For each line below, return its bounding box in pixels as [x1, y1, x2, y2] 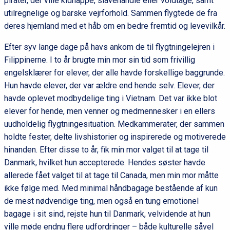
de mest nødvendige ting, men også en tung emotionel [4, 196, 199, 206]
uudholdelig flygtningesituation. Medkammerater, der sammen [4, 119, 224, 129]
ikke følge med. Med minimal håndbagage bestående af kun [4, 183, 218, 194]
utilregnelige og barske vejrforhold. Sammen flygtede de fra [4, 8, 217, 18]
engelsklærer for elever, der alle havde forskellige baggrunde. [4, 68, 225, 78]
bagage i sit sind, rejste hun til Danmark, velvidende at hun [4, 209, 210, 219]
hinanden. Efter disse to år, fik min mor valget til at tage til [4, 145, 208, 155]
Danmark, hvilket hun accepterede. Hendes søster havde [4, 158, 205, 168]
